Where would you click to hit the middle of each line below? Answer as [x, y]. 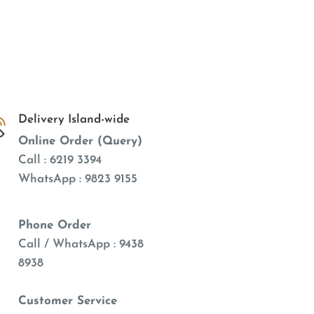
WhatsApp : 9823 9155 [77, 179]
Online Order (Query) [80, 142]
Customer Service [67, 301]
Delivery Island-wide [74, 120]
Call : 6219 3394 [60, 161]
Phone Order [54, 226]
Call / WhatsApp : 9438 [81, 245]
